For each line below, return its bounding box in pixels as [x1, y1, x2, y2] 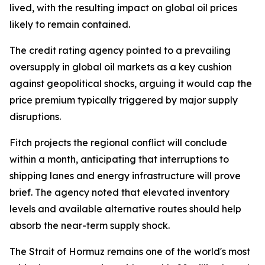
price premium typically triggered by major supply [9, 94, 238, 106]
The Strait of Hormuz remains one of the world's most [9, 245, 250, 257]
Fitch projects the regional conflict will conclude [9, 137, 227, 148]
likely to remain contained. [9, 18, 130, 30]
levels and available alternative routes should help [9, 203, 241, 215]
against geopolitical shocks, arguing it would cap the [9, 77, 252, 89]
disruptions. [9, 111, 61, 122]
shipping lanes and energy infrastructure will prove [9, 170, 241, 182]
